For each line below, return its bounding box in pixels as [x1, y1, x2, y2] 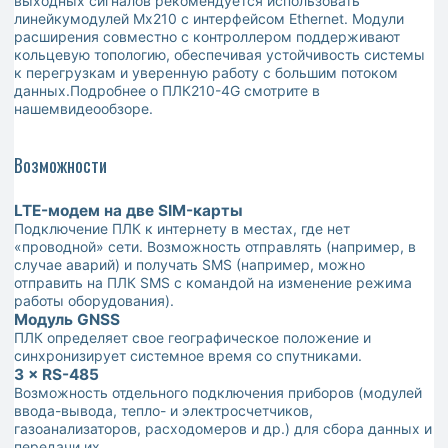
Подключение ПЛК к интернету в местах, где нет [14, 220, 350, 238]
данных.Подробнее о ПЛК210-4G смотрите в [14, 82, 320, 100]
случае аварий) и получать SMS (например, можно [14, 256, 365, 274]
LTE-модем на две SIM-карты [14, 201, 243, 221]
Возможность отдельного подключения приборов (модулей [14, 384, 422, 402]
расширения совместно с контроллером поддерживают [14, 28, 400, 46]
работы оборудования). [14, 292, 174, 310]
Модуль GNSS [14, 310, 120, 330]
